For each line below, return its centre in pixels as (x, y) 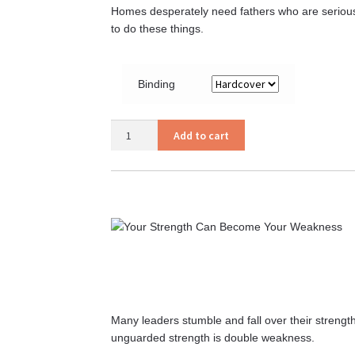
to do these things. (158, 29)
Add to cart (202, 135)
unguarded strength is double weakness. (213, 337)
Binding (156, 84)
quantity (130, 163)
